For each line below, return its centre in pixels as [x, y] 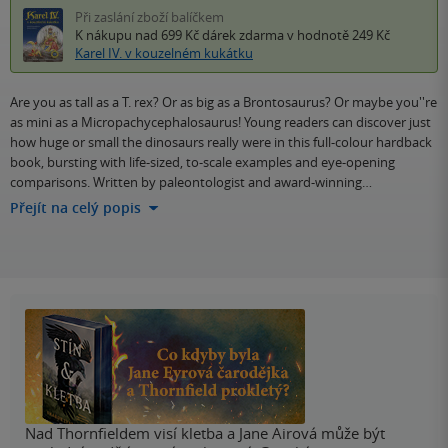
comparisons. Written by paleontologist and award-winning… [191, 182]
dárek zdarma [243, 35]
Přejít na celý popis [75, 208]
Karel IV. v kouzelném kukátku [164, 53]
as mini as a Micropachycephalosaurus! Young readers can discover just [220, 122]
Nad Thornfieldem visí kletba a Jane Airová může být [205, 433]
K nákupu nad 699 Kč [138, 35]
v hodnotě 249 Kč [337, 35]
